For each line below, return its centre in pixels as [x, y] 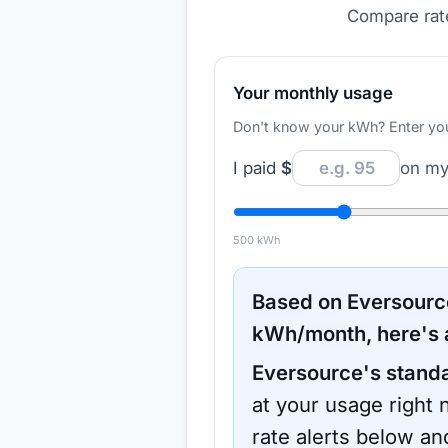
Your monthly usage [313, 92]
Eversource [307, 372]
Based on [299, 301]
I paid [257, 167]
